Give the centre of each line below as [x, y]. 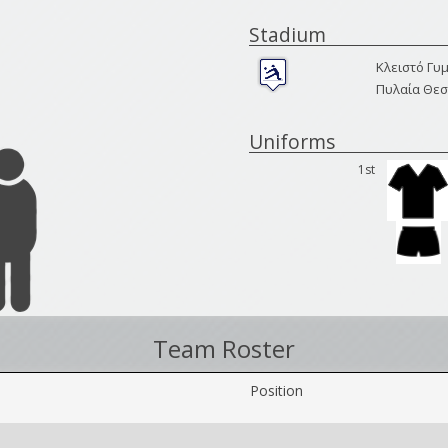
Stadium [287, 34]
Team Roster [224, 348]
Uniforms [292, 141]
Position [276, 390]
